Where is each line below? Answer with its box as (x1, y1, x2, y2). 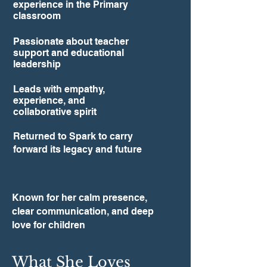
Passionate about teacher (13, 36, 129, 47)
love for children (12, 219, 85, 231)
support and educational (13, 47, 124, 58)
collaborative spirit (13, 106, 97, 117)
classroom (13, 10, 61, 21)
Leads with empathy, (13, 83, 105, 95)
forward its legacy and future (13, 144, 142, 155)
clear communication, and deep (12, 206, 154, 217)
